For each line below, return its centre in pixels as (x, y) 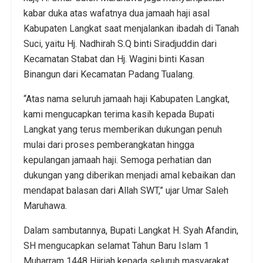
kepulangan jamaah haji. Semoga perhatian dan (117, 160)
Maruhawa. (45, 206)
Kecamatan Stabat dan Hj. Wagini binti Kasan (114, 59)
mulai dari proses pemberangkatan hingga (109, 145)
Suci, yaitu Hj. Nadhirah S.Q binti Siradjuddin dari (120, 44)
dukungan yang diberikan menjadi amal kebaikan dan (129, 176)
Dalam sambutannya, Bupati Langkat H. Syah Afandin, (131, 231)
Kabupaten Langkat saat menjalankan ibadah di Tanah (131, 29)
